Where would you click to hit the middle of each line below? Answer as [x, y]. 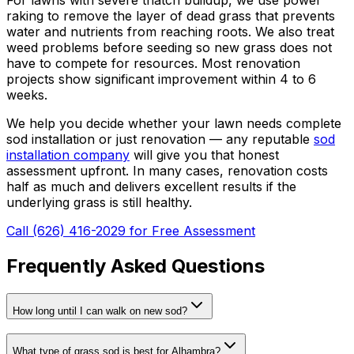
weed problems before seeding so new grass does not [169, 47]
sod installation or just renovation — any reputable [158, 139]
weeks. [27, 94]
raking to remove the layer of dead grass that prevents [171, 15]
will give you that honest [206, 154]
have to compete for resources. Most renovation [153, 63]
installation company [68, 154]
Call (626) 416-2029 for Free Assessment [131, 230]
